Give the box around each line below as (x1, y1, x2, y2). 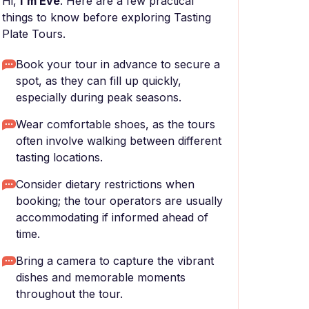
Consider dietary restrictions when (16, 177, 195, 191)
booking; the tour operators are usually (16, 194, 223, 208)
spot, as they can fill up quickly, (16, 74, 181, 88)
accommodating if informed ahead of (16, 210, 208, 224)
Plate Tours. (2, 27, 66, 41)
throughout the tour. (16, 287, 123, 301)
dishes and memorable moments (16, 270, 186, 284)
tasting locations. (16, 150, 103, 164)
